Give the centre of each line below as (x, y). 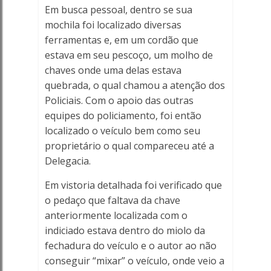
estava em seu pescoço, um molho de (129, 55)
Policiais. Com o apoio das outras (119, 100)
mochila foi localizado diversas (113, 25)
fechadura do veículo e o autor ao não (130, 246)
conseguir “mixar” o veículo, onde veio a (134, 261)
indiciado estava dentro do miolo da (125, 230)
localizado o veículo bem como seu (122, 131)
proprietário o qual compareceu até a (129, 146)
